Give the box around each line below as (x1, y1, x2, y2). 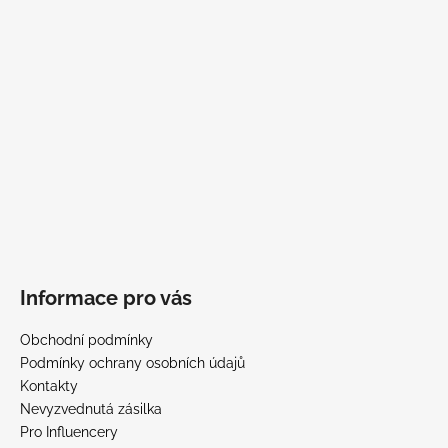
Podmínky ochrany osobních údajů (20, 355, 245, 372)
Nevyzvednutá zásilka (20, 401, 162, 418)
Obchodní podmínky (20, 332, 153, 349)
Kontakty (20, 378, 78, 395)
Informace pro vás (20, 286, 192, 311)
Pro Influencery (20, 424, 118, 441)
